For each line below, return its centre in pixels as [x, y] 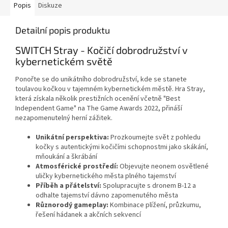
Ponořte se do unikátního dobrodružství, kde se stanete [101, 80]
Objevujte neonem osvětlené [163, 167]
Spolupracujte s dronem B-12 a [149, 186]
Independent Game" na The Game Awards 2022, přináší [99, 109]
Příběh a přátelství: [68, 186]
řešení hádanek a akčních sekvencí [88, 215]
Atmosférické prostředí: [77, 167]
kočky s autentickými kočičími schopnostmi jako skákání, [122, 147]
